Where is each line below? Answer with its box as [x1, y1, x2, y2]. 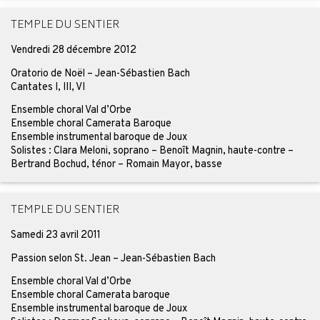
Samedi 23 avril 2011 [10, 229, 101, 242]
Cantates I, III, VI [10, 80, 85, 94]
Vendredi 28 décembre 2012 [10, 44, 136, 57]
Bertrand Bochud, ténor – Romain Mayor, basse [10, 158, 222, 171]
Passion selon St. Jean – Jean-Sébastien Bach [10, 251, 216, 265]
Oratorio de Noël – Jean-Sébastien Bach [10, 66, 190, 80]
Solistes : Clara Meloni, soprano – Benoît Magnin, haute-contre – [10, 144, 294, 158]
